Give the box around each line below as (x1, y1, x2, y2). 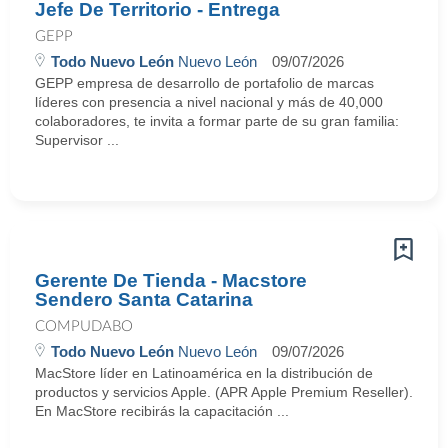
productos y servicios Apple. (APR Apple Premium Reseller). (35, 384, 413, 400)
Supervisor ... (35, 132, 119, 148)
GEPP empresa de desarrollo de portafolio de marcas (35, 75, 374, 91)
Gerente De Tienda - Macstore (35, 270, 307, 291)
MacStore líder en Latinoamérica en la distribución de (35, 365, 373, 381)
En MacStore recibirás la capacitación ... (35, 403, 289, 419)
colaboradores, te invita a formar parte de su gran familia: (35, 113, 399, 129)
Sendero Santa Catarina (35, 289, 253, 310)
